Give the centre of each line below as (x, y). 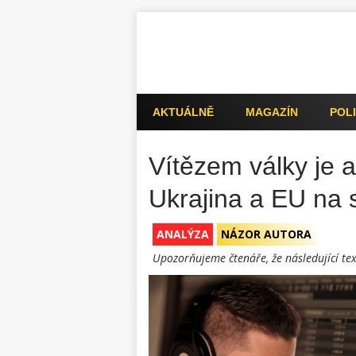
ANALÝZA (183, 234)
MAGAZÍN (272, 112)
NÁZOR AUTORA (266, 234)
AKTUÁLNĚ (183, 112)
